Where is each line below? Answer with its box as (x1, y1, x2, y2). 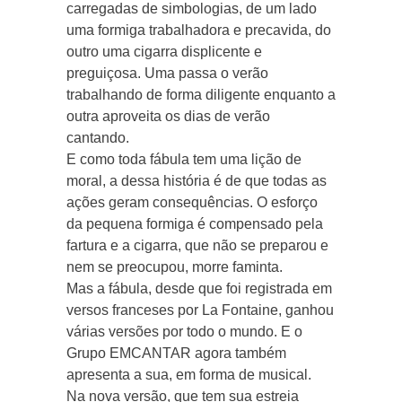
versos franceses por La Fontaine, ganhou (66, 301, 334, 318)
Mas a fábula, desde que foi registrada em (66, 280, 332, 296)
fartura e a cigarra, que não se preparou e (66, 237, 328, 253)
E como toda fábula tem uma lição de (66, 151, 301, 167)
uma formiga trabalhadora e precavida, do (66, 22, 331, 38)
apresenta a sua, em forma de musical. (66, 366, 311, 382)
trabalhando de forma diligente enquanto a (66, 86, 336, 102)
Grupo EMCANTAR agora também (66, 345, 286, 361)
